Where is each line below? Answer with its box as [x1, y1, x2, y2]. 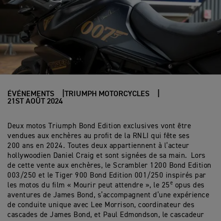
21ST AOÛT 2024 [7, 98, 63, 106]
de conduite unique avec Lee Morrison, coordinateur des [7, 201, 194, 209]
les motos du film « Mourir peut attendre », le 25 [7, 182, 170, 189]
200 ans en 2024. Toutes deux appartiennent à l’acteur [7, 142, 189, 149]
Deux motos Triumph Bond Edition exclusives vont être [7, 122, 191, 130]
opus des [173, 182, 205, 189]
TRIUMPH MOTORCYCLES [65, 90, 149, 98]
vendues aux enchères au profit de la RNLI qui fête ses [7, 132, 189, 140]
